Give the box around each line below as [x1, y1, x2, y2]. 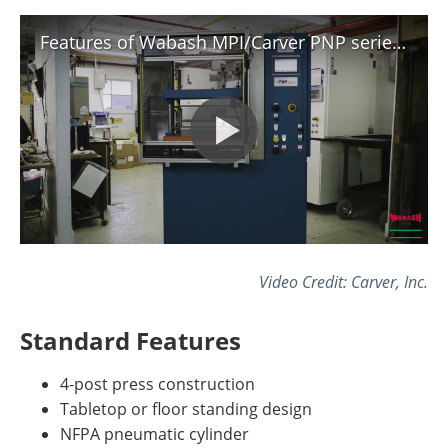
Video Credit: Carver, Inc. [259, 271, 428, 293]
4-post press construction [60, 373, 255, 396]
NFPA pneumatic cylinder [60, 423, 249, 446]
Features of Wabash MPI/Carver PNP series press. [392, 29, 406, 54]
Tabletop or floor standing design [60, 398, 312, 421]
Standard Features [20, 324, 241, 358]
